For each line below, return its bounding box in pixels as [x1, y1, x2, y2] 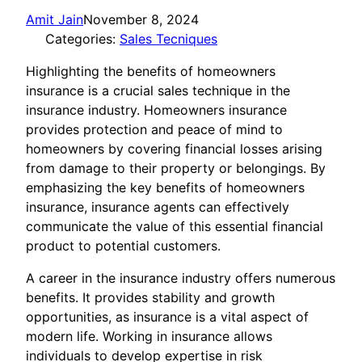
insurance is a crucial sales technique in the [26, 82, 290, 99]
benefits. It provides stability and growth [26, 289, 275, 306]
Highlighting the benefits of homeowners [26, 63, 276, 80]
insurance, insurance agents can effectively [26, 199, 289, 216]
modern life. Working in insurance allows [26, 328, 272, 345]
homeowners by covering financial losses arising [26, 141, 322, 158]
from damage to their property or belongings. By [26, 160, 326, 177]
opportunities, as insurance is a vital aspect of [26, 309, 309, 326]
